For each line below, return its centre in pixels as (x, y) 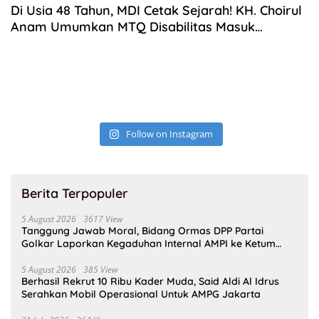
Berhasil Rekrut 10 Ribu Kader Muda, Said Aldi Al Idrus (150, 282)
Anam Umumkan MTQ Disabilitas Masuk (133, 27)
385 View (101, 270)
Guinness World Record (82, 43)
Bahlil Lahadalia (60, 257)
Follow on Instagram (170, 134)
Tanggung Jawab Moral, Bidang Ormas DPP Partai (142, 231)
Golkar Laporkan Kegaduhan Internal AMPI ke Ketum (148, 244)
